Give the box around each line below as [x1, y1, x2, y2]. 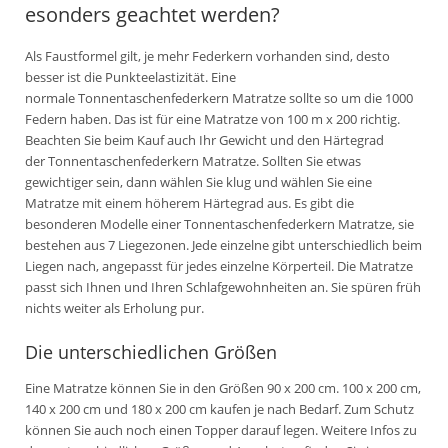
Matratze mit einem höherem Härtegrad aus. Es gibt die [25, 194, 354, 213]
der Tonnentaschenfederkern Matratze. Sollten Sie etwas [25, 152, 361, 171]
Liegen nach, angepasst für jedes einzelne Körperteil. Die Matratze [25, 257, 413, 276]
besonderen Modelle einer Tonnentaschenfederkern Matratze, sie [25, 215, 414, 234]
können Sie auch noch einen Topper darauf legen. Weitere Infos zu [25, 421, 417, 440]
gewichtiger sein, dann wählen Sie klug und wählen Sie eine [25, 173, 372, 192]
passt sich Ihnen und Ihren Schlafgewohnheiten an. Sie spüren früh [25, 278, 421, 297]
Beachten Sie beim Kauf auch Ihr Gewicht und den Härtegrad [25, 131, 384, 150]
